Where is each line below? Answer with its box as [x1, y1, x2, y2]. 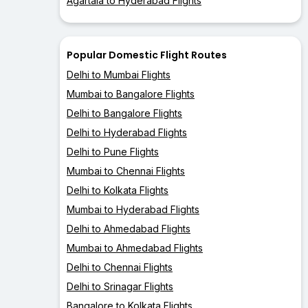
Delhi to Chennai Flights [67, 261, 173, 274]
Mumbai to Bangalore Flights [67, 88, 195, 100]
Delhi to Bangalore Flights [67, 107, 182, 120]
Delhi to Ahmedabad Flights [67, 223, 190, 235]
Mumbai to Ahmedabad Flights [67, 242, 203, 254]
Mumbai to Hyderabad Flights [67, 203, 199, 216]
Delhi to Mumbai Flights [67, 69, 170, 81]
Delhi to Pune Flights [67, 146, 159, 158]
